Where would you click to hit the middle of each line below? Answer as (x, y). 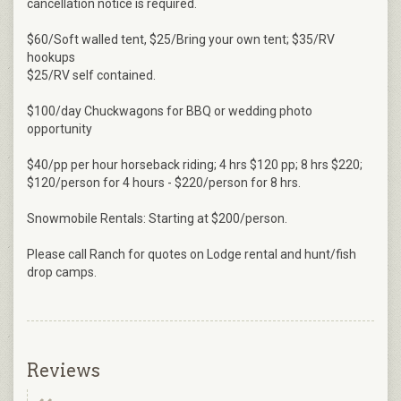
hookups (51, 58)
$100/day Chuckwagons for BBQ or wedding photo (170, 111)
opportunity (60, 129)
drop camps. (62, 273)
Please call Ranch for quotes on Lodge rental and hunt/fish (192, 255)
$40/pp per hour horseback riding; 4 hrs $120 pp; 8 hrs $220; (195, 165)
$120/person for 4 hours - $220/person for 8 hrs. (164, 183)
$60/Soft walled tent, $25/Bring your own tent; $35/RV (181, 40)
